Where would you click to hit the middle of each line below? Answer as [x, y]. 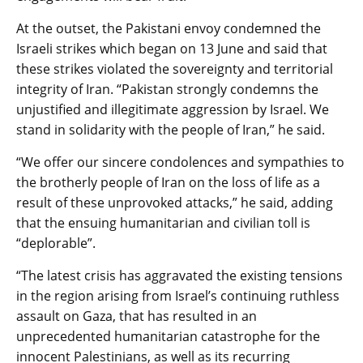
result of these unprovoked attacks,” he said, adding [175, 202]
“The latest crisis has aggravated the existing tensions [179, 275]
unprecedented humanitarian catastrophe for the [168, 336]
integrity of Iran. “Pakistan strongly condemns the [167, 89]
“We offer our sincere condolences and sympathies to [180, 162]
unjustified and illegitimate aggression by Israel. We [173, 109]
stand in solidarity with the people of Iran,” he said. [171, 129]
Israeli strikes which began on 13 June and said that [172, 48]
